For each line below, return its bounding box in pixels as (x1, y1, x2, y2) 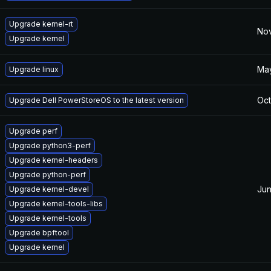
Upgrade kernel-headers (9, 155, 98, 165)
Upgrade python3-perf (9, 141, 91, 150)
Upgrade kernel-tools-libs (9, 199, 103, 208)
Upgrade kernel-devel (9, 184, 89, 194)
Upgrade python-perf (9, 170, 86, 179)
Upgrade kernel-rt (9, 19, 73, 28)
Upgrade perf (9, 126, 57, 135)
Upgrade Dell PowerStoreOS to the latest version (9, 96, 184, 105)
